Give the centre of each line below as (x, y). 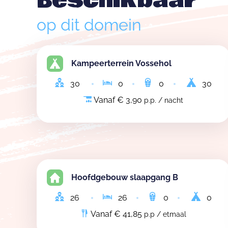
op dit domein (89, 25)
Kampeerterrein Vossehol (121, 63)
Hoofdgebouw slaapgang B (125, 177)
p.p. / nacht (164, 100)
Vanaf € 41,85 (116, 214)
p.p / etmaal (165, 214)
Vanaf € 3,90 (118, 100)
